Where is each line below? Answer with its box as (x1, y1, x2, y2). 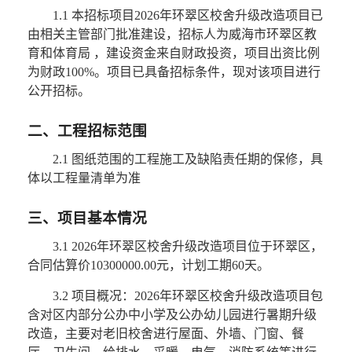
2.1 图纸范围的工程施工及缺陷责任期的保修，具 (52, 152, 323, 167)
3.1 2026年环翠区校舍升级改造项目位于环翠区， (52, 240, 323, 254)
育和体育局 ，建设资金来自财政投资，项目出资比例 (27, 46, 320, 60)
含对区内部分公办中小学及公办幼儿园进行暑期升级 (27, 308, 317, 322)
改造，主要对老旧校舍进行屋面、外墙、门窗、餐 (27, 327, 304, 341)
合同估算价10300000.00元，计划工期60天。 (27, 258, 269, 273)
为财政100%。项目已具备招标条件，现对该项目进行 (27, 65, 321, 79)
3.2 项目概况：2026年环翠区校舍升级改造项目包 (52, 289, 323, 303)
